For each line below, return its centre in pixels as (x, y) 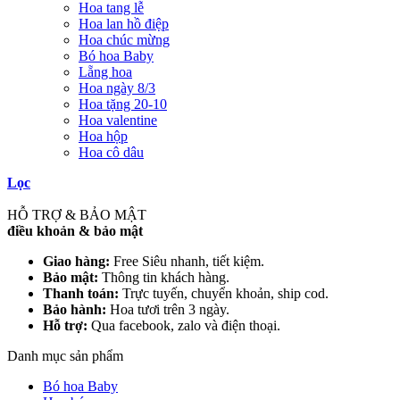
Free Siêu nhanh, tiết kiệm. (187, 261)
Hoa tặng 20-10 (123, 104)
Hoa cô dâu (111, 152)
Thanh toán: (81, 293)
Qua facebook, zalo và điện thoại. (184, 325)
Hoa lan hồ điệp (124, 24)
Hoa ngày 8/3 (117, 88)
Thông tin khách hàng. (164, 277)
